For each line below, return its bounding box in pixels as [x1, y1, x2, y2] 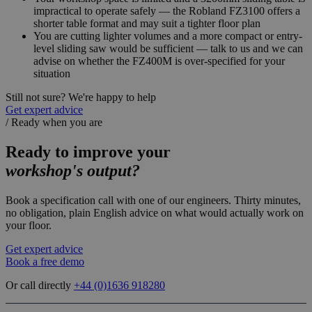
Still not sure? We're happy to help [6, 91, 156, 103]
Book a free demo [6, 255, 84, 267]
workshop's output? [6, 161, 140, 180]
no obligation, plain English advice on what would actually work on [6, 206, 304, 219]
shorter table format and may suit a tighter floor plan [33, 17, 260, 29]
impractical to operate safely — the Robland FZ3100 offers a [33, 4, 300, 17]
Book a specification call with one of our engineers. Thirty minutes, [6, 194, 301, 206]
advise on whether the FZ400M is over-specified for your [33, 54, 285, 67]
